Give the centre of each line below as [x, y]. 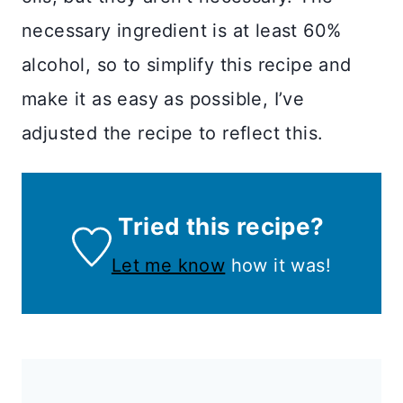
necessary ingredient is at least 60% [182, 31]
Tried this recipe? [221, 227]
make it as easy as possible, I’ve [163, 99]
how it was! [278, 266]
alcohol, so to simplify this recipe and [187, 65]
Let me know [168, 266]
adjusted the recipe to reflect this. [175, 134]
